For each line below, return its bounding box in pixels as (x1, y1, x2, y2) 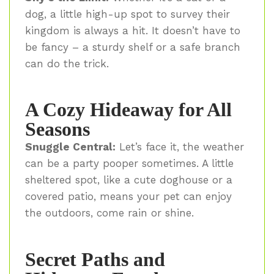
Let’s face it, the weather (116, 141, 244, 154)
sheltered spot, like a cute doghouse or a (25, 174, 232, 187)
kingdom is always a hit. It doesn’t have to (25, 24, 240, 37)
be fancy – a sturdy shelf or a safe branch (25, 40, 240, 53)
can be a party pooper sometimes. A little (25, 157, 234, 170)
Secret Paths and (25, 248, 165, 270)
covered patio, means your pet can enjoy (25, 190, 232, 203)
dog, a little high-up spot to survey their (25, 7, 230, 20)
